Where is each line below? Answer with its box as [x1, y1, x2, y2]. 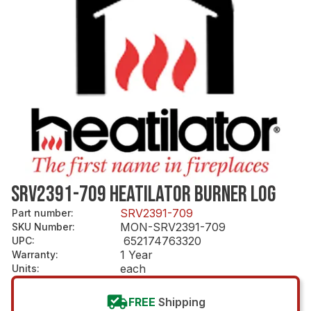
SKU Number [12, 220, 72, 233]
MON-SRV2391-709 [120, 219, 226, 234]
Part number [12, 206, 71, 219]
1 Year [120, 247, 153, 262]
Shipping [158, 294, 205, 309]
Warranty [12, 248, 56, 260]
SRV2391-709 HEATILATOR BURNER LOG [11, 180, 276, 208]
